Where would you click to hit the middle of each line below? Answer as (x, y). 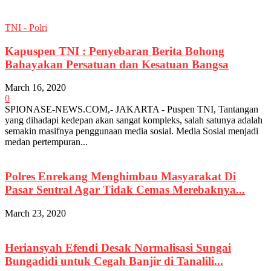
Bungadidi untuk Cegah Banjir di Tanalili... (114, 261)
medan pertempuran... (46, 142)
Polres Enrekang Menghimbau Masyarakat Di (120, 177)
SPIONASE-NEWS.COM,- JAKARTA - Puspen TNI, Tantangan (132, 109)
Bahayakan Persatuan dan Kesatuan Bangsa (117, 64)
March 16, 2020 (35, 88)
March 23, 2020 (35, 213)
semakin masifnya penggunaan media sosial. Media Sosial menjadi (132, 131)
